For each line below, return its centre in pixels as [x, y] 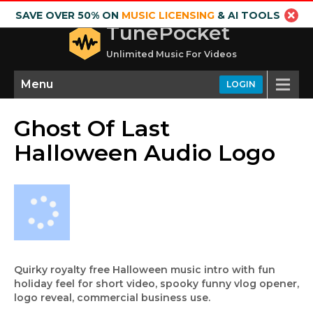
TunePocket [168, 33]
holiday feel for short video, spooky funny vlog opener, [156, 284]
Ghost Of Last [92, 128]
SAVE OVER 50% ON [68, 15]
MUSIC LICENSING [168, 15]
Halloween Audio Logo [145, 153]
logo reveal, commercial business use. [112, 298]
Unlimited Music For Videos [172, 54]
